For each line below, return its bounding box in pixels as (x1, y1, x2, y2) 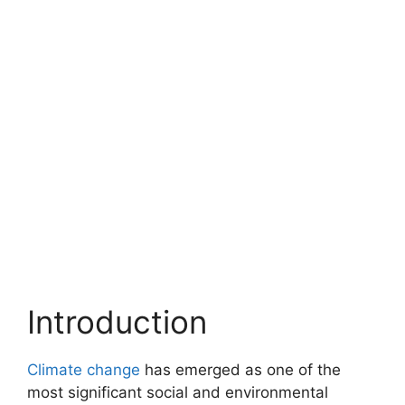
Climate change (27, 360, 140, 379)
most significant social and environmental (27, 382, 328, 401)
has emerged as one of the (140, 360, 341, 379)
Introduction (27, 302, 207, 341)
